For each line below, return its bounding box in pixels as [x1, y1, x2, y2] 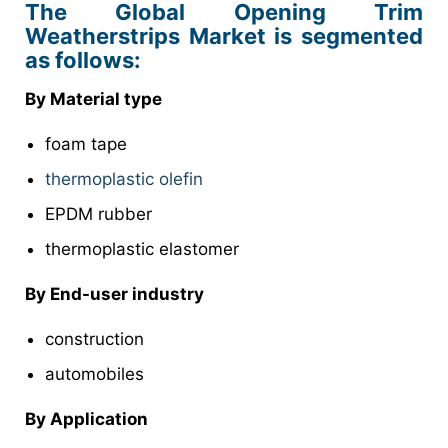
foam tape [45, 133, 132, 154]
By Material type [25, 88, 166, 109]
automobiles [45, 363, 149, 384]
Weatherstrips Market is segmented [25, 22, 423, 49]
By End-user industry [25, 283, 204, 304]
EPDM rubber [45, 203, 157, 224]
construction [45, 328, 149, 349]
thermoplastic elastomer [45, 238, 244, 259]
